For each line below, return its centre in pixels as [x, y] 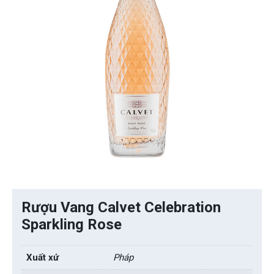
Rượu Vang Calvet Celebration [121, 208]
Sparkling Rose [72, 225]
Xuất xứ [43, 258]
